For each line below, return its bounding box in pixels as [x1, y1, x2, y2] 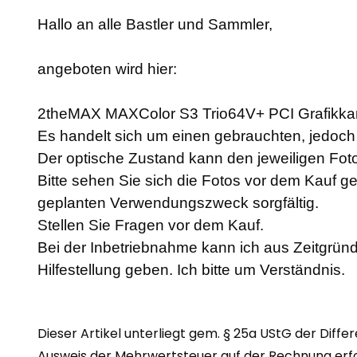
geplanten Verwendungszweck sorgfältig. [37, 194, 319, 212]
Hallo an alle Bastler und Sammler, [37, 16, 273, 33]
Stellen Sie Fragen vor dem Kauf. [37, 217, 264, 234]
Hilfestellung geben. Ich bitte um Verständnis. [37, 261, 349, 279]
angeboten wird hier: [37, 61, 177, 78]
